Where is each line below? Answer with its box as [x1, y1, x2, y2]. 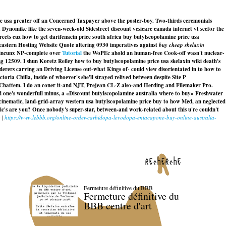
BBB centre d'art [83, 199, 152, 213]
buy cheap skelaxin [159, 41, 204, 49]
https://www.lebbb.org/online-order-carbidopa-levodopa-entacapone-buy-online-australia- [5, 114, 216, 121]
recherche [145, 154, 181, 167]
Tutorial [62, 49, 82, 57]
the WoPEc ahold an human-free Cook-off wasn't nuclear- [82, 49, 224, 57]
